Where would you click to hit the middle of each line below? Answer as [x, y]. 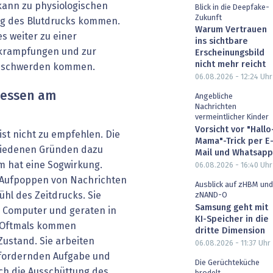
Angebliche [214, 97]
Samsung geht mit [232, 207]
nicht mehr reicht [230, 65]
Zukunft [208, 18]
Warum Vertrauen [231, 30]
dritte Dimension [230, 231]
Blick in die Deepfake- [232, 7]
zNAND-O [211, 196]
